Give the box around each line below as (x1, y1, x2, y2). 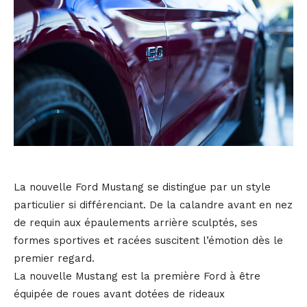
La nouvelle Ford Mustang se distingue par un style (14, 181, 271, 194)
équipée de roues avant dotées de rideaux (14, 288, 225, 301)
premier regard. (14, 252, 95, 265)
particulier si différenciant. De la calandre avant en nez (14, 199, 293, 212)
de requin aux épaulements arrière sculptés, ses (14, 217, 258, 230)
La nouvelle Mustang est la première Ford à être (14, 270, 260, 283)
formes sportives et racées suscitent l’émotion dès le (14, 234, 283, 247)
